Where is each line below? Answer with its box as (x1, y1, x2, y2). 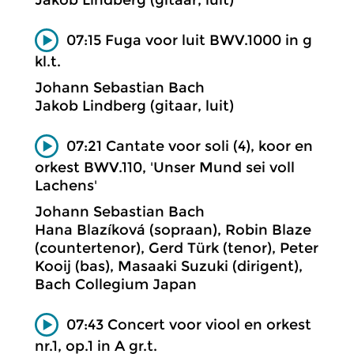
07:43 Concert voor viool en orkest (66, 315, 311, 333)
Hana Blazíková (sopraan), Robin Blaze (35, 221, 311, 239)
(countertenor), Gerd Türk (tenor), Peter (35, 239, 318, 258)
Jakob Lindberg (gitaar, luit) (35, 96, 234, 115)
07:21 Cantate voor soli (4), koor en (66, 137, 313, 155)
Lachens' (35, 177, 97, 195)
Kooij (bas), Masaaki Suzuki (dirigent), (35, 258, 303, 276)
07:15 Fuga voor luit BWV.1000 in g (66, 31, 312, 49)
